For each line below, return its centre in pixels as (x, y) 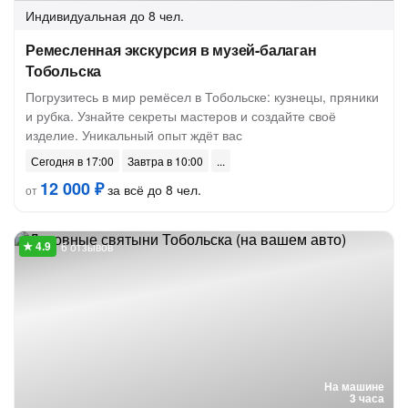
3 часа (367, 398)
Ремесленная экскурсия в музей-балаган (171, 50)
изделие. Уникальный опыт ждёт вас (134, 135)
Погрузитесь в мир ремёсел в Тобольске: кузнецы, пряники (202, 97)
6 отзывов (87, 246)
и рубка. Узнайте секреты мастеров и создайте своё (181, 116)
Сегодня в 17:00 (72, 161)
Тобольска (64, 71)
